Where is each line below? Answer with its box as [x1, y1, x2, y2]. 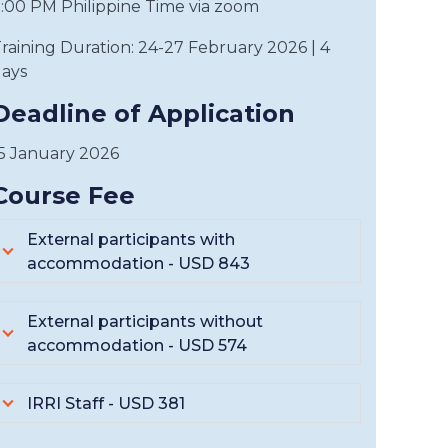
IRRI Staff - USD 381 [27, 394, 185, 413]
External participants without [27, 312, 263, 331]
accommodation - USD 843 [27, 254, 250, 273]
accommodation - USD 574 [27, 336, 247, 355]
